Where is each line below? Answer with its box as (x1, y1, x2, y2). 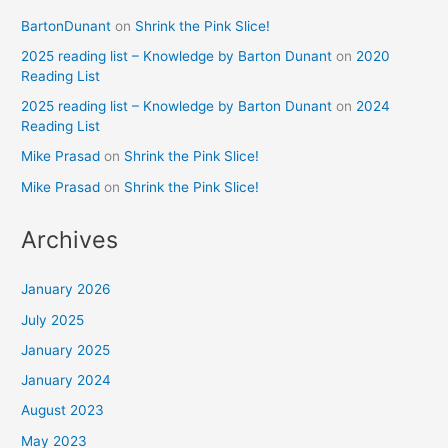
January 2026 (21, 281, 112, 298)
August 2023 (21, 402, 105, 419)
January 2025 (21, 341, 111, 358)
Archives (21, 225, 119, 255)
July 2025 (21, 311, 85, 328)
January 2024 (21, 372, 112, 389)
